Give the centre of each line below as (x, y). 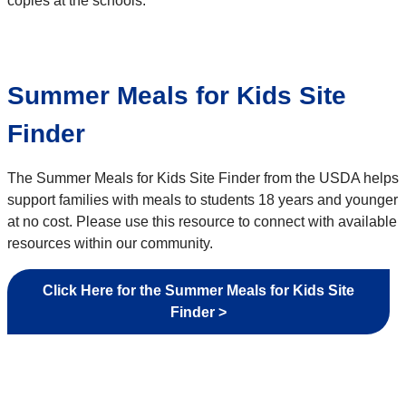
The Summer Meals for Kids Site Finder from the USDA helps (203, 179)
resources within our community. (112, 244)
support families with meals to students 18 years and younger (203, 200)
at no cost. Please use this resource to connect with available (202, 222)
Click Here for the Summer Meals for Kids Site (198, 291)
